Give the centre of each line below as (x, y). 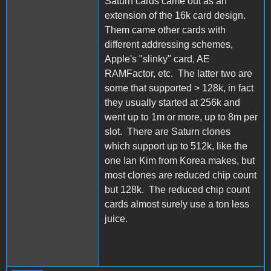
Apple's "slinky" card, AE (157, 59)
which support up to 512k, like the (176, 146)
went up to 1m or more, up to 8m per (181, 117)
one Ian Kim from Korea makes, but (180, 160)
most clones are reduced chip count (181, 175)
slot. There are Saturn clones (168, 131)
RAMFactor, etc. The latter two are (178, 73)
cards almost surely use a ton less (177, 204)
